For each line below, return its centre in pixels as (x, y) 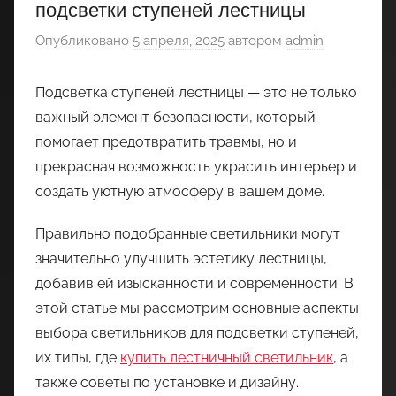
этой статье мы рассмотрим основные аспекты (197, 308)
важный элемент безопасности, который (175, 118)
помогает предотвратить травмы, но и (166, 142)
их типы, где (78, 358)
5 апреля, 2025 (179, 41)
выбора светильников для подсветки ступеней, (197, 333)
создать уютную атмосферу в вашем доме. (180, 192)
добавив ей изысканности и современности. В (194, 284)
